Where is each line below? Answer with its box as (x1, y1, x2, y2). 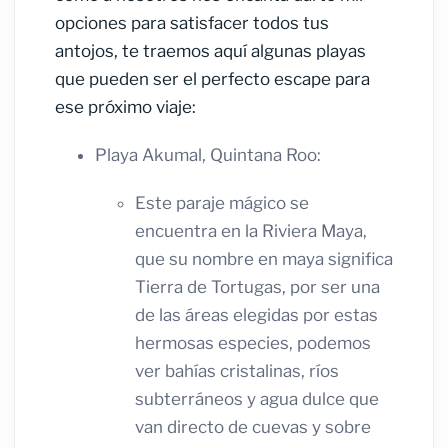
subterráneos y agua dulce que (135, 389, 379, 410)
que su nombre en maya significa (135, 249, 393, 270)
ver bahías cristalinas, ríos (135, 361, 339, 382)
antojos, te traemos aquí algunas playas (55, 41, 366, 62)
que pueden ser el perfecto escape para (55, 69, 370, 90)
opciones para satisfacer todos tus (55, 13, 329, 34)
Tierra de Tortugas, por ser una (135, 277, 380, 298)
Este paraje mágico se (135, 193, 309, 214)
